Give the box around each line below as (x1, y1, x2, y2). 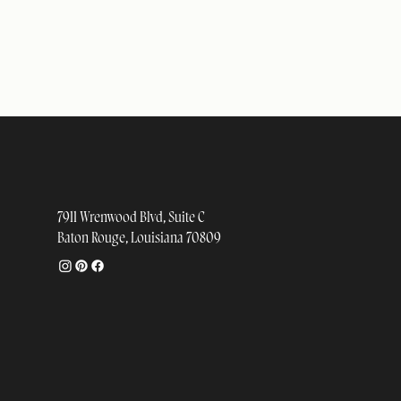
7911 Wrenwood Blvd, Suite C (57, 209, 206, 225)
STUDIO (57, 164, 106, 182)
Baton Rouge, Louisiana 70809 (57, 230, 222, 245)
